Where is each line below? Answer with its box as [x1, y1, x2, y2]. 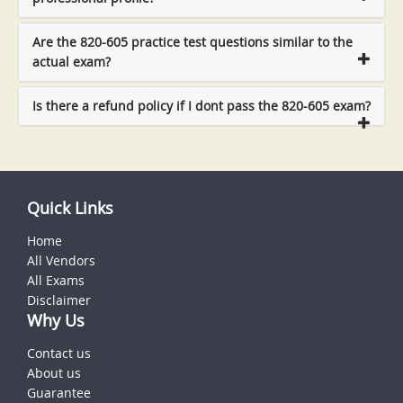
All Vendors [27, 252, 95, 270]
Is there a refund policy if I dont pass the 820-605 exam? [32, 97, 371, 115]
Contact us [27, 345, 91, 363]
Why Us [27, 309, 85, 332]
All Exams [27, 272, 85, 290]
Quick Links [27, 197, 113, 219]
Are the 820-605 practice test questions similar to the [32, 33, 353, 51]
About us [27, 364, 81, 382]
